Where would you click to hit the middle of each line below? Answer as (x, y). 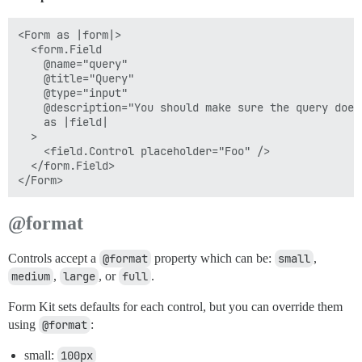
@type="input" (73, 93)
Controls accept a (54, 258)
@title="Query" (76, 78)
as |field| (63, 122)
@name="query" (73, 64)
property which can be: (213, 258)
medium (31, 276)
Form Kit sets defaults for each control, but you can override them (175, 307)
